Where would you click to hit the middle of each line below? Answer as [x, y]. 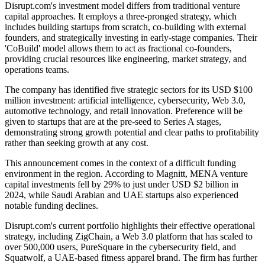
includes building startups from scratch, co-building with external [125, 27]
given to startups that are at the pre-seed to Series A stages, [113, 122]
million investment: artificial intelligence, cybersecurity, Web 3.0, [125, 101]
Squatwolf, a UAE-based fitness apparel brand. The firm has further [131, 258]
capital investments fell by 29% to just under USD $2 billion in [122, 185]
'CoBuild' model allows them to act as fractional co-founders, [118, 49]
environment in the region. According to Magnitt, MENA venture [126, 174]
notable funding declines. [51, 206]
